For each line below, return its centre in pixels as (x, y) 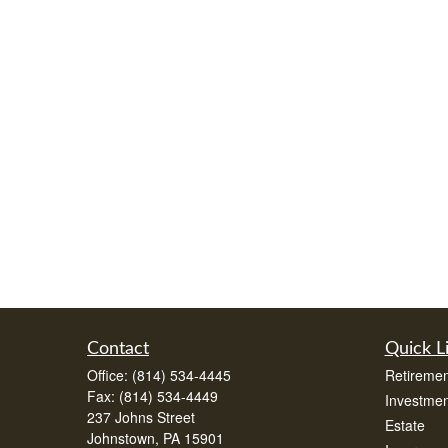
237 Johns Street (141, 417)
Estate (404, 425)
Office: (109, 375)
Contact (118, 349)
